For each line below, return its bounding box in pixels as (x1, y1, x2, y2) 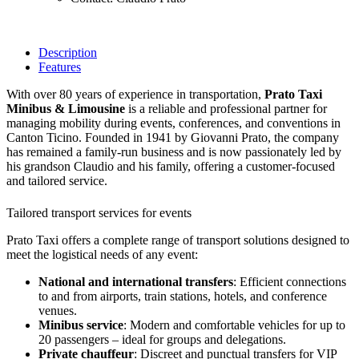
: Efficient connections (233, 274, 346, 288)
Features (38, 60, 81, 75)
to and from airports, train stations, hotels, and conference (38, 288, 327, 303)
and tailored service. (6, 174, 107, 188)
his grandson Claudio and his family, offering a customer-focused (6, 159, 335, 174)
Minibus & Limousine (6, 102, 125, 116)
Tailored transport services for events (6, 205, 192, 220)
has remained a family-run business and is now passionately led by (6, 145, 341, 159)
